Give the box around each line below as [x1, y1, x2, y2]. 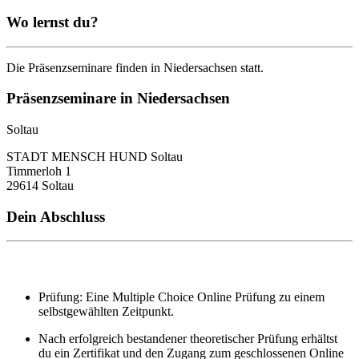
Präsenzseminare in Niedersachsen [6, 90, 230, 107]
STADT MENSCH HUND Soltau [6, 149, 183, 163]
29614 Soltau [6, 178, 74, 192]
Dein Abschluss [6, 208, 105, 225]
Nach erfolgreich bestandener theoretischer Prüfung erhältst [38, 332, 337, 346]
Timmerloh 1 [6, 163, 71, 178]
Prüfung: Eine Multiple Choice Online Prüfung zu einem [38, 290, 325, 305]
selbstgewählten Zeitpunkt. [38, 305, 174, 319]
